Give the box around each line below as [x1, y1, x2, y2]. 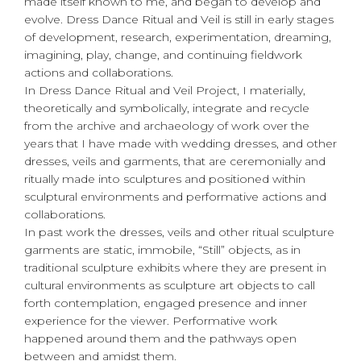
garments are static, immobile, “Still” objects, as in [24, 242, 301, 257]
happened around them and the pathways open [24, 330, 297, 346]
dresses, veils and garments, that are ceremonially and [24, 153, 326, 168]
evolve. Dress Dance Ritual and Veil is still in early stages [24, 11, 334, 27]
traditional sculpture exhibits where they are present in [24, 259, 326, 275]
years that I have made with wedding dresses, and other [24, 135, 337, 151]
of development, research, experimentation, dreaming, [24, 29, 331, 44]
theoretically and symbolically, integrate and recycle [24, 100, 309, 115]
